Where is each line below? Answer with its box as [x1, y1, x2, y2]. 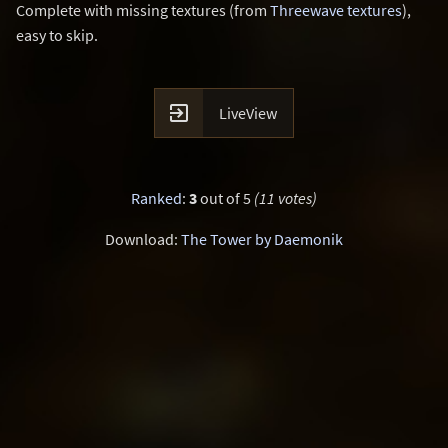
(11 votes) [254, 188, 317, 208]
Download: [105, 229, 181, 249]
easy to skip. [16, 25, 98, 45]
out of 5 [197, 188, 254, 208]
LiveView [219, 103, 277, 123]
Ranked [131, 188, 182, 208]
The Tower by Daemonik [181, 229, 343, 249]
